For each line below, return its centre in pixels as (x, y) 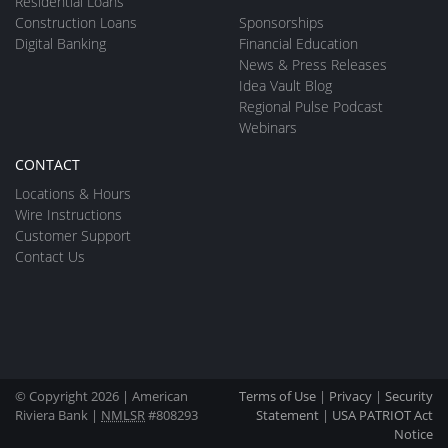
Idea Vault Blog (285, 86)
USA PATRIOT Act (382, 415)
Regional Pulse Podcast (311, 107)
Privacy (350, 396)
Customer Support (73, 236)
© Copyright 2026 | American (101, 396)
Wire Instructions (68, 215)
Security (409, 396)
